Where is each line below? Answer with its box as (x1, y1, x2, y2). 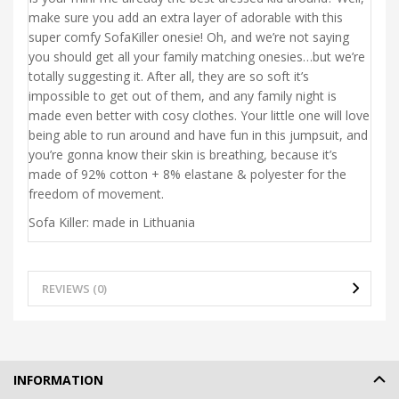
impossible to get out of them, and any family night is (28, 86, 337, 104)
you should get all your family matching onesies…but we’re (28, 47, 365, 65)
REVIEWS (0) (42, 280, 107, 297)
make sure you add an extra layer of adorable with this (28, 8, 343, 26)
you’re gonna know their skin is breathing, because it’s (28, 145, 338, 163)
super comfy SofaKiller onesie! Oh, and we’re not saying (28, 28, 349, 45)
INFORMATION (13, 370, 103, 388)
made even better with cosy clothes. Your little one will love (28, 106, 370, 124)
